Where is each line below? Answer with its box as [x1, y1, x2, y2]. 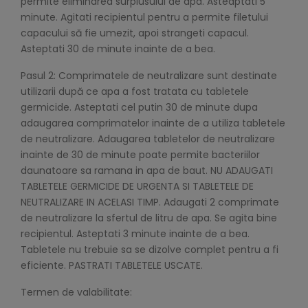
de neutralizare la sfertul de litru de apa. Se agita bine [21, 211, 277, 225]
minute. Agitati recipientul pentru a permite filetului [21, 10, 268, 25]
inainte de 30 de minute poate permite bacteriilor [21, 148, 260, 162]
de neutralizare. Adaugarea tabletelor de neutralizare [21, 132, 275, 146]
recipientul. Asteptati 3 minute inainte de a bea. [21, 227, 250, 241]
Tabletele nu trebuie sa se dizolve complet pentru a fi [21, 243, 278, 257]
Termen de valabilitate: [21, 285, 132, 300]
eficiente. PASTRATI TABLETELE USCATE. [21, 258, 203, 273]
